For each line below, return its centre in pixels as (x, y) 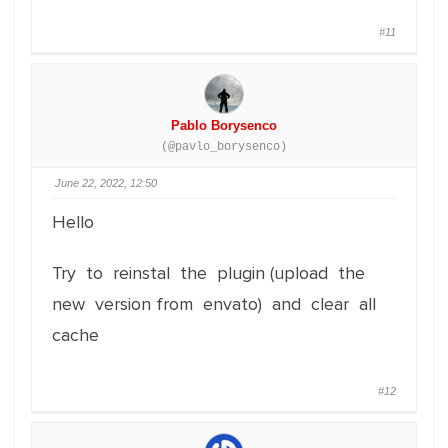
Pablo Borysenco (224, 125)
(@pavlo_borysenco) (224, 147)
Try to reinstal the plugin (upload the (211, 273)
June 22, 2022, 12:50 (106, 183)
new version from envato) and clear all (214, 304)
